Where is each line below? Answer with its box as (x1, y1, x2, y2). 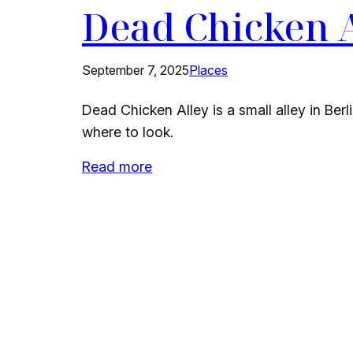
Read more (82, 158, 152, 176)
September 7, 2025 (82, 62, 189, 79)
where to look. (82, 124, 173, 141)
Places (189, 62, 228, 79)
